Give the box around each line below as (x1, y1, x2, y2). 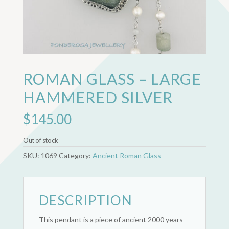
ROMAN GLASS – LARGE (22, 70, 201, 88)
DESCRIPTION (38, 192, 132, 209)
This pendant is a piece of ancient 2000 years (38, 215, 183, 224)
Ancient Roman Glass (92, 151, 161, 161)
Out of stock (22, 136, 58, 145)
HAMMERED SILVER (22, 88, 173, 107)
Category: (58, 151, 93, 161)
